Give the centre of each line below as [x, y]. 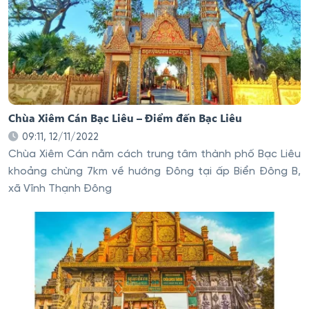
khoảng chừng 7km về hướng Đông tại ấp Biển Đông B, [154, 172]
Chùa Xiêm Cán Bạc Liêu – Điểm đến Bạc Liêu [125, 117]
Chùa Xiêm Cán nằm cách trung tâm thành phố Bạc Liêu [154, 155]
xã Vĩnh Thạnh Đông [60, 189]
